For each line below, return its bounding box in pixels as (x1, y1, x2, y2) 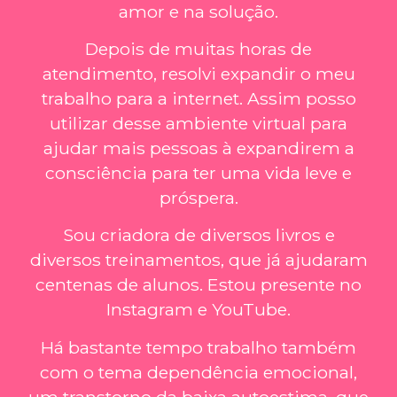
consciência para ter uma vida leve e (45, 162, 352, 184)
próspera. (159, 187, 238, 209)
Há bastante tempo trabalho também (41, 336, 356, 358)
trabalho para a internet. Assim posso (41, 88, 356, 110)
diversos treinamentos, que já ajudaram (29, 249, 368, 271)
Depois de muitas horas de (85, 38, 312, 60)
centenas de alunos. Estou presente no (35, 274, 362, 296)
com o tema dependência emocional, (40, 361, 357, 383)
